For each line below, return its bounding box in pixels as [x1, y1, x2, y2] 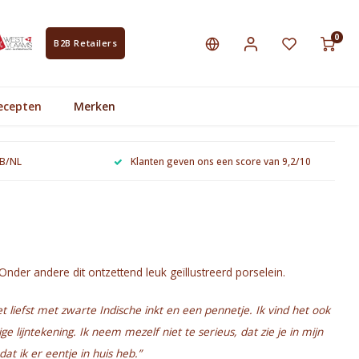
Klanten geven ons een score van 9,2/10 [131, 154, 311, 167]
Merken [74, 98, 115, 114]
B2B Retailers [54, 37, 118, 49]
